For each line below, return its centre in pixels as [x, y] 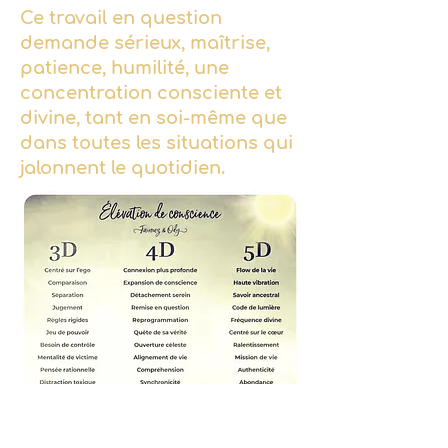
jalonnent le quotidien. [122, 168]
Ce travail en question [121, 18]
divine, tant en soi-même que [153, 118]
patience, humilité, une [124, 68]
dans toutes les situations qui [156, 143]
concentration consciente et [151, 93]
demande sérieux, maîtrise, [145, 43]
